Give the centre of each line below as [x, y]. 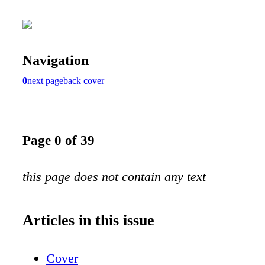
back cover [84, 80]
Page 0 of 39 [59, 140]
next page [45, 80]
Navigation [56, 60]
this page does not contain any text [114, 176]
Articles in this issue [88, 220]
